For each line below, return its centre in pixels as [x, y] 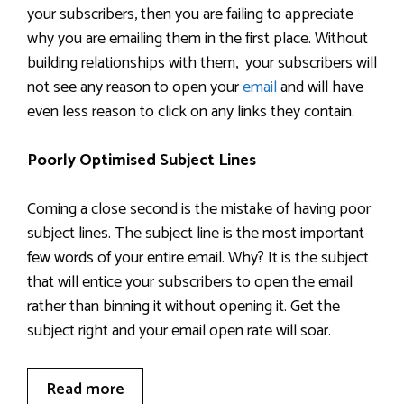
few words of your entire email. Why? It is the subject [198, 258]
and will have [320, 87]
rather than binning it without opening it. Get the [184, 307]
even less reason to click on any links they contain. [191, 112]
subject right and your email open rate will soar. [179, 331]
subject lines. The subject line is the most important [196, 234]
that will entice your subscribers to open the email [190, 282]
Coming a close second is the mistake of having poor [199, 209]
